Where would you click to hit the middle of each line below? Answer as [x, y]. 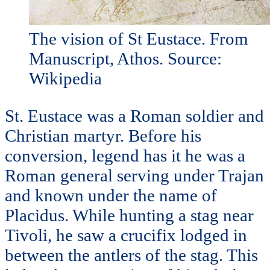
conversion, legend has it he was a [125, 155]
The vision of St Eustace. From [139, 39]
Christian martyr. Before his [103, 135]
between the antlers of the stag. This [131, 255]
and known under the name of [111, 195]
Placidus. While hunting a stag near [129, 215]
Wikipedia [65, 79]
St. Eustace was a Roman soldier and [134, 115]
